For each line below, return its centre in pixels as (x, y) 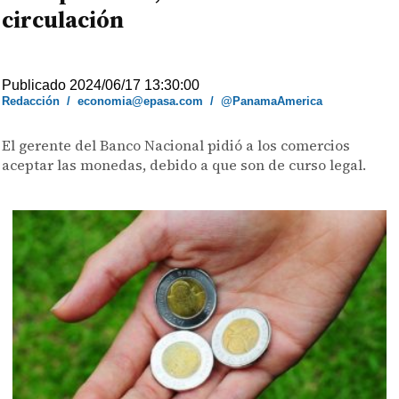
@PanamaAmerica (272, 101)
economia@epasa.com (141, 101)
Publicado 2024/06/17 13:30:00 (101, 85)
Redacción (31, 101)
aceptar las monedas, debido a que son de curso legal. (184, 165)
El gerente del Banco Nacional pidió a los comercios (176, 145)
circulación (63, 20)
